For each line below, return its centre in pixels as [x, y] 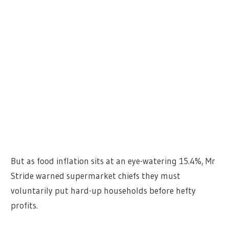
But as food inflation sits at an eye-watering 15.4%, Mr [113, 161]
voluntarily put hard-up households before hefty [104, 190]
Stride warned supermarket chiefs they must [96, 175]
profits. [25, 205]
